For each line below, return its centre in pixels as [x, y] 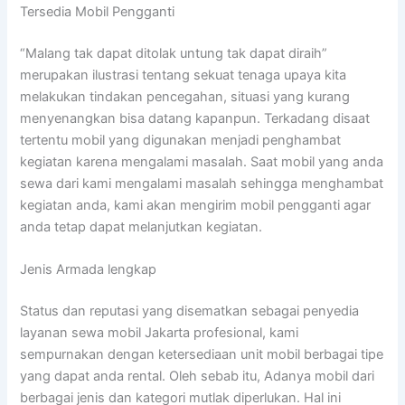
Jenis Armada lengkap [89, 269]
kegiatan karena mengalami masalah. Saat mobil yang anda [202, 161]
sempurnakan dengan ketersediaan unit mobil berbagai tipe [202, 354]
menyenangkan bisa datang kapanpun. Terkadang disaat [195, 118]
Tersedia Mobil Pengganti [98, 11]
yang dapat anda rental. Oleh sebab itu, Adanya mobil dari [198, 376]
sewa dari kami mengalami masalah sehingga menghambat [202, 183]
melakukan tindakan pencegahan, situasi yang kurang [185, 96]
